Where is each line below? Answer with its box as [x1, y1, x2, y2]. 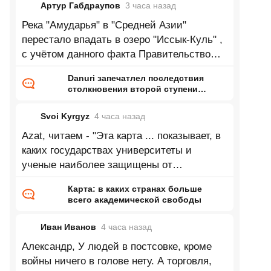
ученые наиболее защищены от [21, 159, 172, 171]
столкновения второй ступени [67, 84, 198, 94]
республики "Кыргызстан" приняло [21, 63, 185, 74]
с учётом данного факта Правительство [21, 48, 211, 60]
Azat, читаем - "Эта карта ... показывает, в [21, 130, 221, 142]
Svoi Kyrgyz [40, 111, 90, 121]
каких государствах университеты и [21, 145, 192, 156]
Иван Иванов [40, 222, 96, 232]
